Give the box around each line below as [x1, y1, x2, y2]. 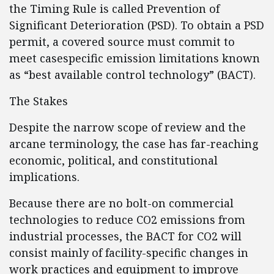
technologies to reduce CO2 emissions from [9, 212, 245, 227]
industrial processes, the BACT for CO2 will [9, 229, 242, 243]
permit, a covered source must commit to [9, 34, 235, 49]
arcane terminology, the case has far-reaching [9, 136, 259, 151]
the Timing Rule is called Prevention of [9, 1, 220, 16]
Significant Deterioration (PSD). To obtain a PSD [9, 18, 264, 32]
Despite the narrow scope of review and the [9, 120, 246, 135]
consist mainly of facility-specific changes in [9, 245, 248, 260]
